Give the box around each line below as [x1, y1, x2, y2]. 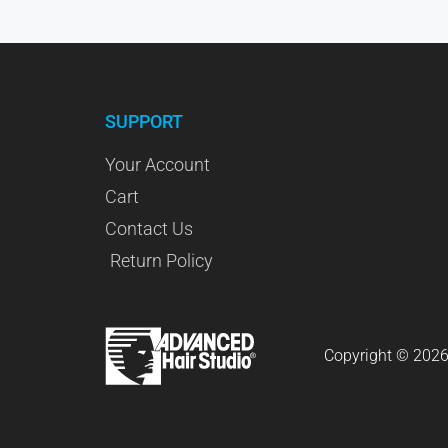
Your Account [105, 153, 210, 175]
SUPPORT [105, 110, 183, 132]
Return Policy [110, 249, 213, 271]
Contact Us [105, 217, 193, 239]
